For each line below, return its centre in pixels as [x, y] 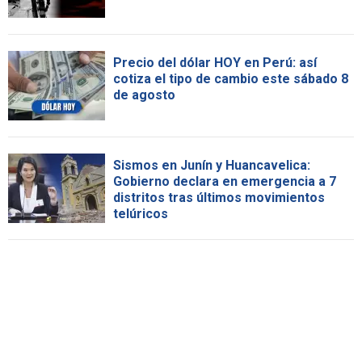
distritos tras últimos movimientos [219, 198]
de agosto [144, 95]
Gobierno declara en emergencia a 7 [225, 182]
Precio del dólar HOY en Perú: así [215, 63]
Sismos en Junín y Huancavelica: [212, 166]
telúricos [141, 214]
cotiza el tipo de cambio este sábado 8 [231, 79]
